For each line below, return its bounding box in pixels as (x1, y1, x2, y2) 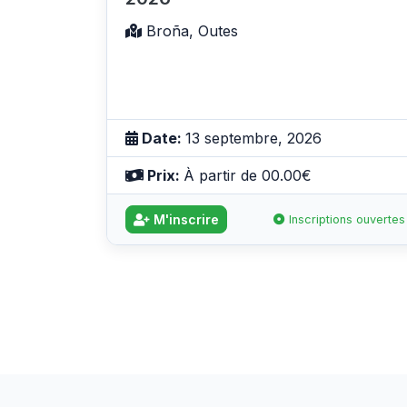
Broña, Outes (142, 21, 238, 40)
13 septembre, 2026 (185, 128, 322, 147)
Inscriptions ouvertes (285, 212, 405, 226)
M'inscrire (150, 211, 219, 227)
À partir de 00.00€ (184, 165, 312, 184)
